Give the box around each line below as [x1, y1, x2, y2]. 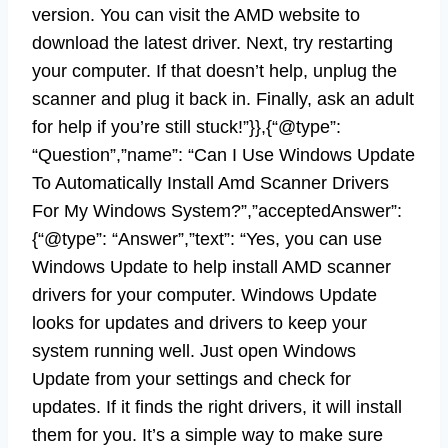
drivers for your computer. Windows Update [32, 284, 377, 305]
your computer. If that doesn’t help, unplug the [32, 60, 397, 81]
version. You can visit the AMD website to [32, 4, 360, 25]
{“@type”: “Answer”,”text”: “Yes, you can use [32, 228, 382, 249]
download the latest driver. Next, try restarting [32, 32, 393, 53]
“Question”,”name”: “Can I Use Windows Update [32, 144, 415, 165]
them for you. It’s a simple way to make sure [32, 424, 383, 445]
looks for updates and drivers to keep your [32, 312, 367, 333]
